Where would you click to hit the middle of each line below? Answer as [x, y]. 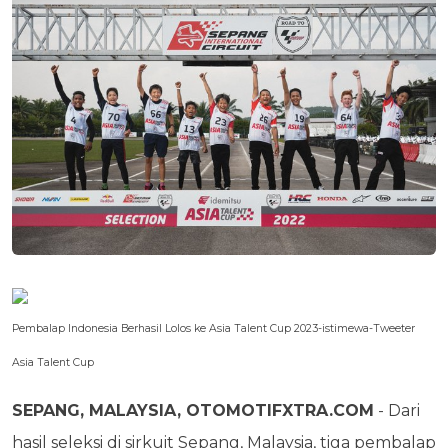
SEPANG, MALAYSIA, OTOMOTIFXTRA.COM [193, 411]
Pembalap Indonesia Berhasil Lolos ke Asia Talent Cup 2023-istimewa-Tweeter [213, 329]
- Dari [397, 411]
